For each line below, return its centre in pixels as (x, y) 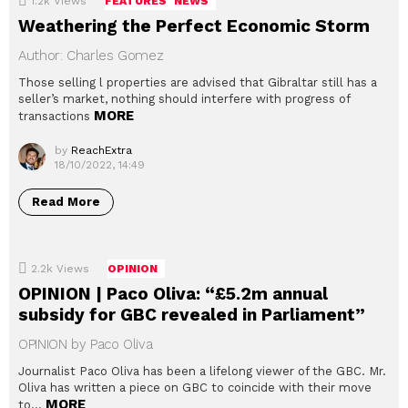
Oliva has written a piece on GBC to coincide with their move (195, 388)
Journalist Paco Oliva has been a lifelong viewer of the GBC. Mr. (202, 372)
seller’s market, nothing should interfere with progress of (184, 99)
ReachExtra (102, 151)
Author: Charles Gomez (91, 56)
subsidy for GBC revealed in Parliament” (192, 315)
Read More (66, 202)
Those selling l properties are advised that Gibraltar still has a (198, 83)
